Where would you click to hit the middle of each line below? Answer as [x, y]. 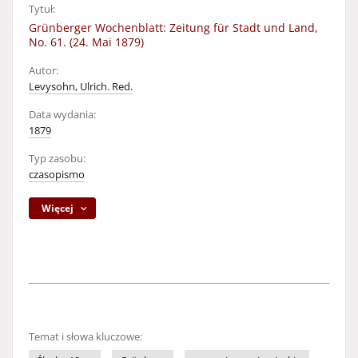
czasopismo [57, 175]
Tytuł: [42, 9]
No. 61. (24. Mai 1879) [86, 42]
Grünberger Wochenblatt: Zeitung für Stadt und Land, [173, 28]
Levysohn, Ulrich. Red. [81, 87]
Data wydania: [62, 115]
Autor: [44, 71]
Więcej [58, 208]
